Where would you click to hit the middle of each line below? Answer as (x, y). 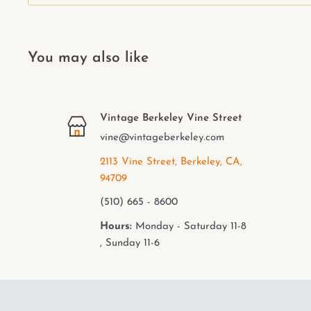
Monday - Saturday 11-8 (189, 226)
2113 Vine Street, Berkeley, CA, (171, 162)
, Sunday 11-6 (129, 243)
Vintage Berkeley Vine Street (171, 119)
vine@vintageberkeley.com (163, 138)
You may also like (88, 58)
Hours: (116, 226)
